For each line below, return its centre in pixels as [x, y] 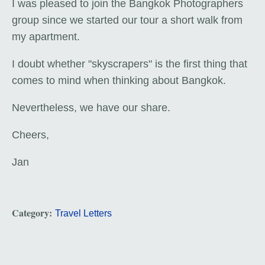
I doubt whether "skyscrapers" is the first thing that [130, 64]
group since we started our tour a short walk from [127, 20]
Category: [33, 213]
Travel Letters [83, 214]
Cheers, [30, 135]
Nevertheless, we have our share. [91, 108]
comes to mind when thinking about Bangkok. [119, 81]
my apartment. [46, 37]
